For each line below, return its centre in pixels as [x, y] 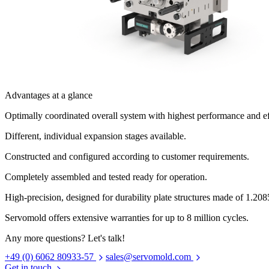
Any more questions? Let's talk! [65, 238]
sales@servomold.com [150, 257]
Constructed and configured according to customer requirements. [127, 156]
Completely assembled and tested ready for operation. [106, 177]
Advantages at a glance [49, 95]
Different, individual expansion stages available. [95, 136]
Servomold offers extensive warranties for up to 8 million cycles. [127, 217]
